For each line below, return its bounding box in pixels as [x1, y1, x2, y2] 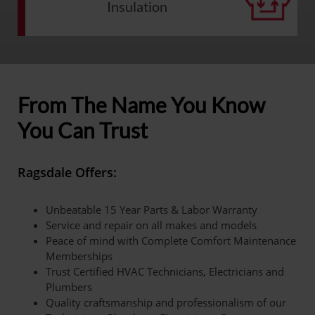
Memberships [46, 249, 115, 263]
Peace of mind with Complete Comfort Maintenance [46, 233, 296, 247]
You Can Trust [18, 117, 148, 143]
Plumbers [46, 280, 92, 294]
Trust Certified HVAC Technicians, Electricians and [46, 264, 284, 278]
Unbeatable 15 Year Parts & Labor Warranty [46, 202, 257, 217]
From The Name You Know [18, 92, 265, 117]
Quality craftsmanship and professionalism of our [46, 295, 286, 309]
